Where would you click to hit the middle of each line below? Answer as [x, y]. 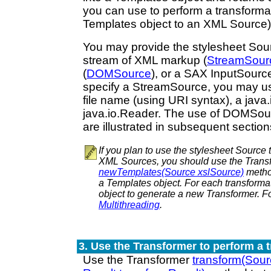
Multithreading [129, 205]
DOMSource [119, 73]
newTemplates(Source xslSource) [171, 172]
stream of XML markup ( [145, 60]
